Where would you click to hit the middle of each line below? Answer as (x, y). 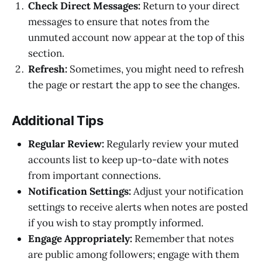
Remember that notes (183, 238)
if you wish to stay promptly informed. (116, 223)
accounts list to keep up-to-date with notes (128, 159)
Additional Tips (58, 121)
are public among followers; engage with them (134, 254)
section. (46, 54)
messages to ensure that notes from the (119, 22)
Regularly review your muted (171, 144)
